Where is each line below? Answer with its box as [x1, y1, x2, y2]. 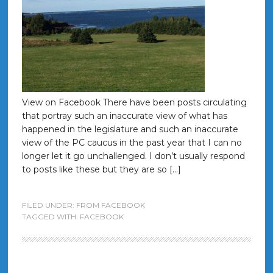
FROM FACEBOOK [76, 200, 145, 210]
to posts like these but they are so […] [21, 164, 181, 175]
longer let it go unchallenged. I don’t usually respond [21, 151, 245, 161]
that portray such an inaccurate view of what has [21, 110, 227, 121]
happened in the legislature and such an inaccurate [21, 124, 238, 135]
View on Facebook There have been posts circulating [21, 97, 247, 108]
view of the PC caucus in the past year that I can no [21, 137, 242, 148]
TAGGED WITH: [21, 212, 80, 221]
